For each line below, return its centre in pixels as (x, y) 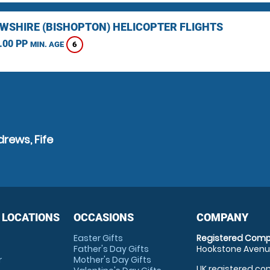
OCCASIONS (103, 217)
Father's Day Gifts (111, 249)
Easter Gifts (98, 238)
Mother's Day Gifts (112, 260)
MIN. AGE (47, 45)
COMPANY (223, 217)
